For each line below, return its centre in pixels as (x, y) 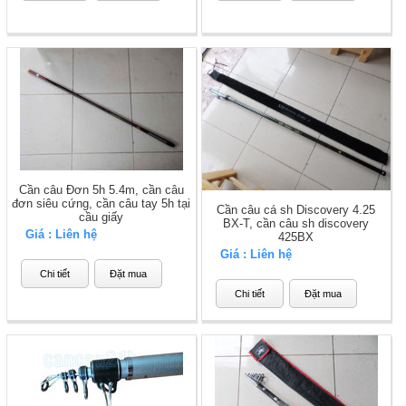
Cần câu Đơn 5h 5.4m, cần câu (101, 190)
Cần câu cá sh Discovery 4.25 (296, 209)
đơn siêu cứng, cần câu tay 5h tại (101, 204)
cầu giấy (101, 217)
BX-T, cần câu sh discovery (296, 223)
